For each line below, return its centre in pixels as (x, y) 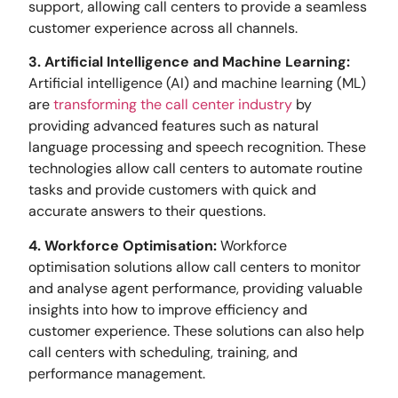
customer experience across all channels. (163, 28)
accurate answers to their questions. (147, 211)
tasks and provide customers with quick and (173, 190)
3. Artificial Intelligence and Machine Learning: (190, 62)
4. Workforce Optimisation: (125, 245)
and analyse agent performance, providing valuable (196, 288)
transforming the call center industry (173, 105)
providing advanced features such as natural (174, 126)
